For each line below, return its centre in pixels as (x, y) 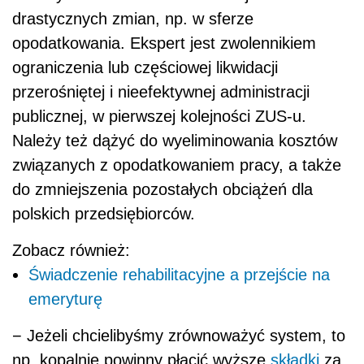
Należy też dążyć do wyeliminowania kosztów (175, 141)
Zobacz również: (71, 251)
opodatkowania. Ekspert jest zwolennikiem (164, 43)
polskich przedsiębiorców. (104, 214)
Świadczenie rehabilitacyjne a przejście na (179, 275)
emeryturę (65, 299)
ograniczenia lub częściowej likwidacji (145, 68)
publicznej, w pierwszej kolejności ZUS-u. (159, 117)
